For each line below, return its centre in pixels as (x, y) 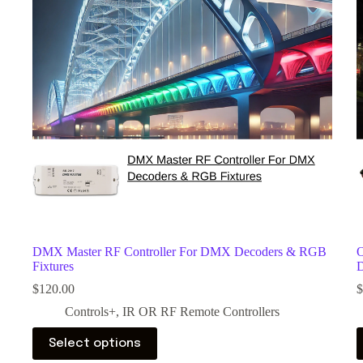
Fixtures (53, 267)
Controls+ (90, 312)
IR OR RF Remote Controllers (201, 312)
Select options (95, 344)
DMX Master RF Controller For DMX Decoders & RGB (179, 252)
